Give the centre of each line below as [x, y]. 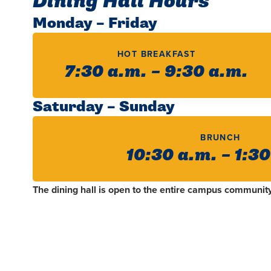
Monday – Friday [95, 23]
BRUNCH [220, 137]
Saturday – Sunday [103, 106]
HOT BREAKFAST [156, 54]
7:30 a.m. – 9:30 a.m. [156, 71]
